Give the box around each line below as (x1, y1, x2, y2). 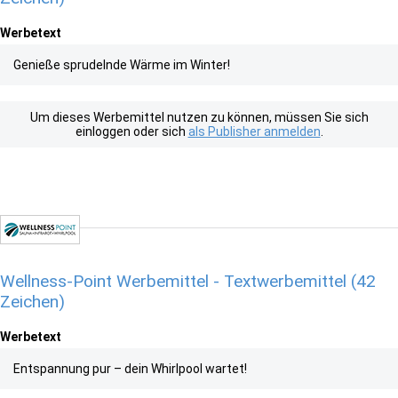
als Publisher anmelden (187, 124, 321, 139)
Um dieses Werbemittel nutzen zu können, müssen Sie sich (29, 110, 369, 124)
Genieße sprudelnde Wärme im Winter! (13, 58, 230, 72)
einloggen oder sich (75, 124, 188, 139)
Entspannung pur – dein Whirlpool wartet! (13, 362, 247, 376)
